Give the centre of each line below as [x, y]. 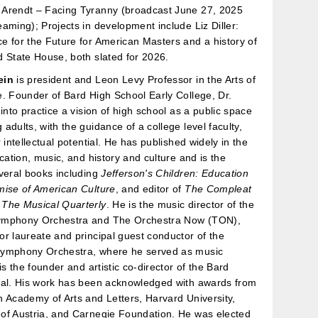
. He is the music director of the [180, 204]
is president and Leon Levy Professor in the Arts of [135, 79]
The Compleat [218, 188]
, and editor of [150, 188]
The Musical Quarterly [54, 204]
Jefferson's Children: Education [175, 173]
